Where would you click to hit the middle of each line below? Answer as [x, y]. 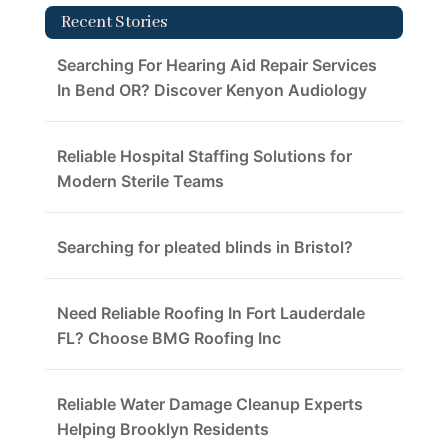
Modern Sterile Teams [140, 181]
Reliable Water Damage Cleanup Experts [209, 404]
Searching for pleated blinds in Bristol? [204, 247]
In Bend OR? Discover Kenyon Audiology [211, 90]
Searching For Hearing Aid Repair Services [216, 65]
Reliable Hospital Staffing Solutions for [204, 156]
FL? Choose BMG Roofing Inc [168, 338]
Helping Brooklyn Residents [162, 429]
